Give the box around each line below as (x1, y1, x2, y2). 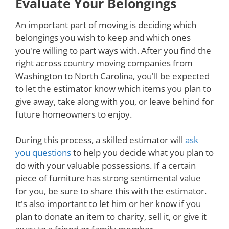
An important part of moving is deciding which (15, 18, 196, 31)
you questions (15, 147, 71, 159)
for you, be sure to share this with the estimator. (15, 185, 207, 197)
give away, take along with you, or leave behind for (15, 95, 214, 107)
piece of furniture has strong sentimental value (15, 172, 201, 185)
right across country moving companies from (15, 57, 193, 69)
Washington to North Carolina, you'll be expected (15, 70, 210, 82)
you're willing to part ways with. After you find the (15, 44, 211, 56)
